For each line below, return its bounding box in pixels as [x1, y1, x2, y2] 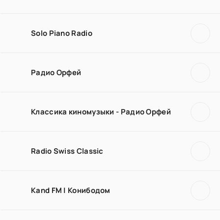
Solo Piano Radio [31, 27, 92, 38]
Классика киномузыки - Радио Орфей [31, 106, 171, 117]
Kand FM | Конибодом [31, 185, 110, 195]
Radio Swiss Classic [31, 145, 104, 156]
